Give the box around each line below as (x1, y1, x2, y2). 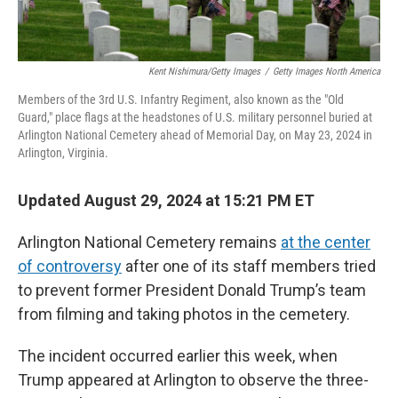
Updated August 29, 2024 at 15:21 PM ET (18, 190, 314, 210)
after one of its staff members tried (122, 256, 376, 275)
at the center (281, 232, 370, 251)
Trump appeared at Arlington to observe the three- (18, 370, 369, 389)
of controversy (18, 256, 122, 275)
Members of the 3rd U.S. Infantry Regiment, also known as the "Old (18, 92, 344, 107)
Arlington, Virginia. (18, 145, 108, 160)
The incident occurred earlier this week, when (18, 346, 338, 365)
